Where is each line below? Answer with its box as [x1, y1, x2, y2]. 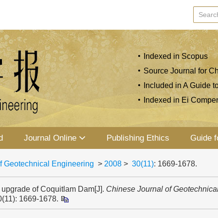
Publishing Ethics [106, 133, 169, 143]
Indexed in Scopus [144, 52, 208, 60]
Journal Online [24, 133, 77, 143]
